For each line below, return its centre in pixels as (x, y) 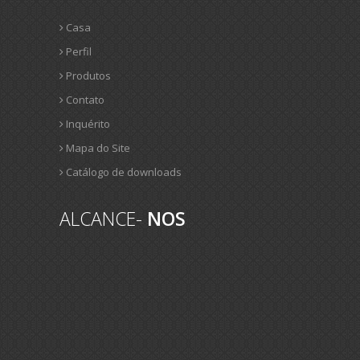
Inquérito (87, 124)
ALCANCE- (103, 219)
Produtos (87, 76)
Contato (84, 100)
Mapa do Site (97, 148)
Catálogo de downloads (123, 172)
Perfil (78, 51)
